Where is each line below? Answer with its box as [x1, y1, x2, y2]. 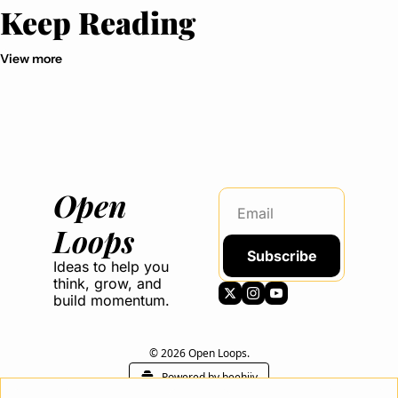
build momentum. [53, 291, 170, 310]
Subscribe [246, 247, 317, 266]
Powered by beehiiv [162, 370, 258, 386]
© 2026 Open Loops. [148, 346, 250, 362]
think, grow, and [53, 275, 162, 293]
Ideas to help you [53, 258, 169, 276]
